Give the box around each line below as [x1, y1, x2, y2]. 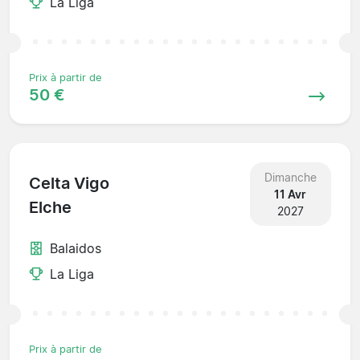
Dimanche [264, 170, 317, 184]
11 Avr [274, 186, 307, 201]
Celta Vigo [29, 174, 109, 194]
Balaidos [50, 239, 101, 256]
